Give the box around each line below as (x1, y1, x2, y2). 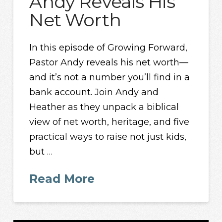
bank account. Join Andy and (29, 87, 159, 98)
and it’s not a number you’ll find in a (29, 72, 190, 83)
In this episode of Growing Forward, (29, 42, 188, 54)
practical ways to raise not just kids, (29, 131, 187, 143)
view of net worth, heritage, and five (29, 116, 190, 128)
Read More (29, 171, 95, 186)
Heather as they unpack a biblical (29, 102, 179, 113)
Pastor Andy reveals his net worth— (29, 57, 189, 68)
